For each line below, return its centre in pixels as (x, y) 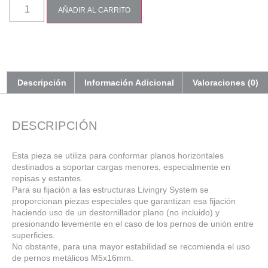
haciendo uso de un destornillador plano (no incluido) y (116, 212)
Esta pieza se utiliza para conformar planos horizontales (118, 155)
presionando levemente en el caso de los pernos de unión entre (133, 223)
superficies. (33, 235)
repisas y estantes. (48, 178)
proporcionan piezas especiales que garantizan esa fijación (124, 201)
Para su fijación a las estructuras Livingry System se (110, 189)
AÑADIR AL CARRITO (95, 10)
